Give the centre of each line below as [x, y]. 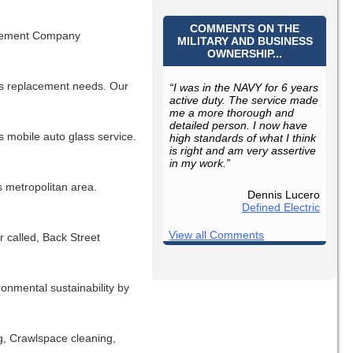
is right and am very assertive [243, 150]
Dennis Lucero [283, 194]
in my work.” [200, 163]
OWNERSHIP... [245, 53]
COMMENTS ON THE [245, 28]
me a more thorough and [232, 112]
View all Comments [217, 234]
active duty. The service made [244, 100]
